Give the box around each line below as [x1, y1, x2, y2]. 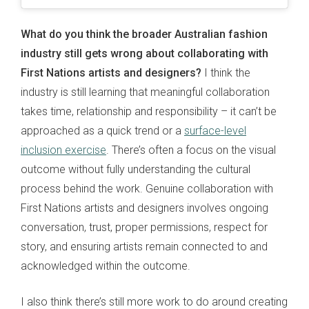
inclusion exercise [21, 143, 106, 157]
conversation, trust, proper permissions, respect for [21, 221, 268, 235]
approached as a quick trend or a [21, 124, 184, 138]
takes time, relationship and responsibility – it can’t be [21, 105, 277, 119]
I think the [204, 66, 250, 80]
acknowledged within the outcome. [21, 259, 190, 273]
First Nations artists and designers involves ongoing [21, 201, 268, 215]
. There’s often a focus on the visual [106, 143, 276, 157]
